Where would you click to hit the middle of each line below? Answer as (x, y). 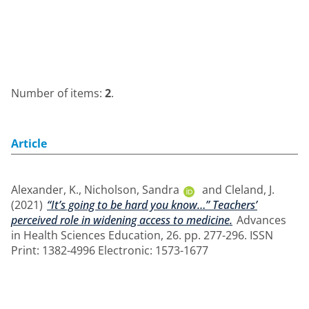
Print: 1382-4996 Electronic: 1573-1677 (110, 250)
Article (29, 143)
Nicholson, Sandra (132, 190)
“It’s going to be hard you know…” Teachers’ (152, 205)
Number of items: (58, 93)
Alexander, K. (45, 190)
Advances (260, 220)
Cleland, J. (250, 190)
